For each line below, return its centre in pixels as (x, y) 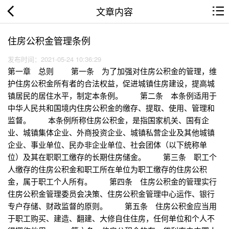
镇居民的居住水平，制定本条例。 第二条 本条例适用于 (112, 96)
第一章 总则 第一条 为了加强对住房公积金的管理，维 (112, 71)
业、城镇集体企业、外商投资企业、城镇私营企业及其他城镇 (111, 132)
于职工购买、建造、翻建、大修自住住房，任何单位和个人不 (111, 218)
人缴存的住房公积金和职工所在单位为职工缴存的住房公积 (107, 169)
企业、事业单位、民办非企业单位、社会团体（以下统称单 (107, 145)
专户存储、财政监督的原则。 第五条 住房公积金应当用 (112, 206)
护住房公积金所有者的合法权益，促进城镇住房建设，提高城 (111, 83)
